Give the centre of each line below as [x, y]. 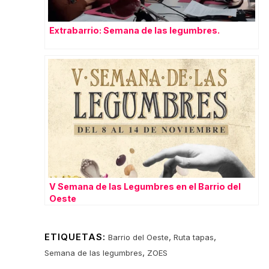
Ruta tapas [194, 237]
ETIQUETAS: [75, 237]
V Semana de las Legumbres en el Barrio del [145, 186]
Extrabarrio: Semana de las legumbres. [134, 30]
